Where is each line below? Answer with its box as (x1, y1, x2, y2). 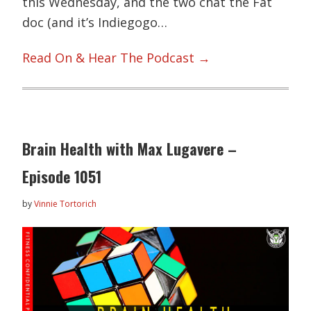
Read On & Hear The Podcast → (22, 49, 211, 67)
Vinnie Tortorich (34, 197, 97, 210)
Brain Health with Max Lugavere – (22, 137, 237, 160)
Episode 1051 (22, 165, 102, 187)
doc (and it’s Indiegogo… (22, 13, 168, 31)
